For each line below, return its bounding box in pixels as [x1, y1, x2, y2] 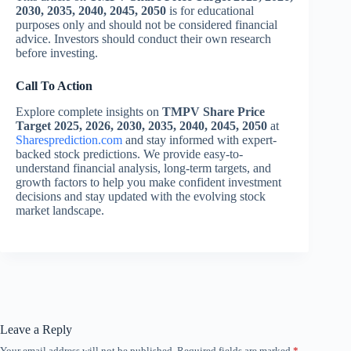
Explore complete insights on [16, 105, 162, 119]
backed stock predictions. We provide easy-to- [16, 147, 243, 161]
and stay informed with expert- [122, 133, 277, 147]
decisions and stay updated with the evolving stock [16, 190, 266, 204]
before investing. [16, 46, 98, 60]
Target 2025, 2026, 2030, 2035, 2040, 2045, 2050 [16, 119, 267, 133]
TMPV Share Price [162, 105, 265, 119]
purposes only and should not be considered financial [16, 18, 277, 32]
